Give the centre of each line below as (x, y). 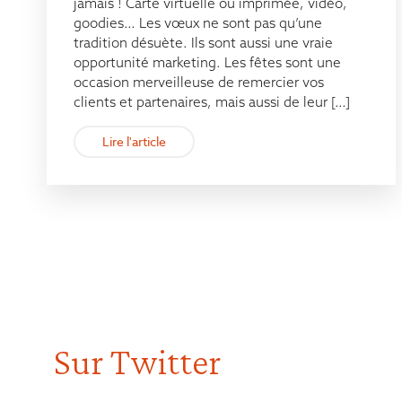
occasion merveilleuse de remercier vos (199, 83)
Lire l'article (134, 142)
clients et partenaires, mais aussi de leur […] (212, 102)
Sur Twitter (137, 362)
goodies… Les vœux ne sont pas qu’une (198, 23)
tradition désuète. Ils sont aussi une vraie (203, 43)
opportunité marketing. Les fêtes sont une (207, 63)
